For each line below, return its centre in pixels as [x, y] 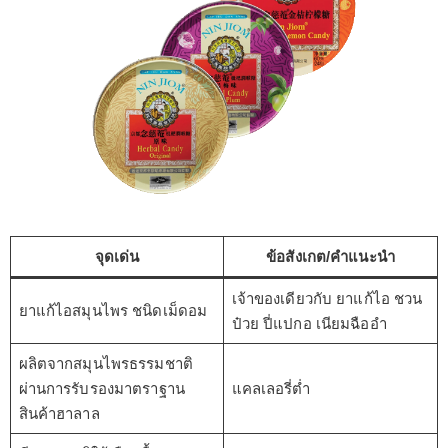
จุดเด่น [117, 256]
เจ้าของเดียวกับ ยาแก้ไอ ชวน [327, 298]
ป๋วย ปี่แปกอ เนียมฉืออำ [309, 323]
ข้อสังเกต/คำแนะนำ [330, 256]
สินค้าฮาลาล [59, 413]
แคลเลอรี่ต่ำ [271, 388]
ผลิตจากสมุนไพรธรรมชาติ [105, 363]
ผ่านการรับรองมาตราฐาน [101, 388]
